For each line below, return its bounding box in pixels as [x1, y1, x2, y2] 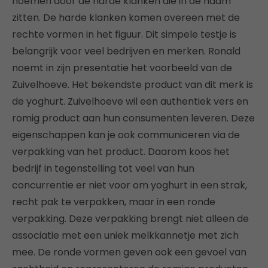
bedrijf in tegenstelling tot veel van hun [12, 161, 194, 175]
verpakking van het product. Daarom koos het [12, 144, 230, 159]
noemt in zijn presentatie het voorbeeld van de [12, 60, 232, 75]
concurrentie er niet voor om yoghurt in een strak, [12, 178, 247, 192]
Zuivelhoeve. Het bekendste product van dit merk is [12, 77, 253, 92]
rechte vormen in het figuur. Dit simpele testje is [12, 27, 236, 41]
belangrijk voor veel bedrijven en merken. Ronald [12, 44, 240, 58]
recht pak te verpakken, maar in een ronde [12, 194, 215, 209]
